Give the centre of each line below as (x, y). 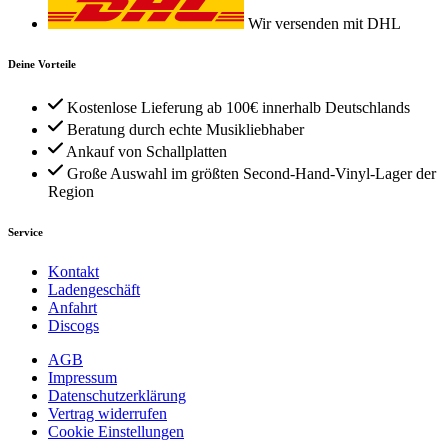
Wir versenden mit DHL (324, 23)
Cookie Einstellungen (116, 431)
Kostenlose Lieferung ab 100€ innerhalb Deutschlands (238, 107)
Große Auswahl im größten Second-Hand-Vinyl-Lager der (251, 173)
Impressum (82, 377)
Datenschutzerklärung (117, 395)
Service (25, 231)
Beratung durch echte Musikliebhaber (185, 129)
